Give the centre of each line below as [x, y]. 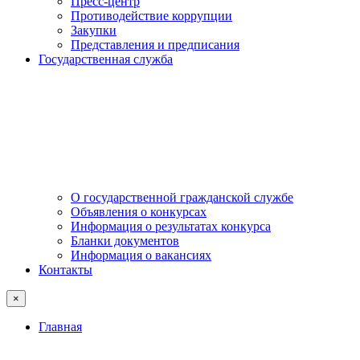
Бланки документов [125, 241]
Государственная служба [106, 59]
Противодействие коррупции [151, 16]
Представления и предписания [155, 45]
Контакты [65, 270]
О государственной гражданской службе [182, 197]
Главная [60, 327]
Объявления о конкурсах [139, 212]
